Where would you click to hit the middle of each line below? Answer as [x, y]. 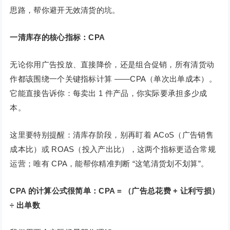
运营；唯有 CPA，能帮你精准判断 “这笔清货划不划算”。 [109, 164]
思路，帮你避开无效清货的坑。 [65, 10]
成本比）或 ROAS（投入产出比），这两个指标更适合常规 [113, 149]
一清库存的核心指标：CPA [57, 37]
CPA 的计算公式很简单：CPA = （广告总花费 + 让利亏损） [115, 191]
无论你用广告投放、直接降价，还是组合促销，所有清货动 [112, 65]
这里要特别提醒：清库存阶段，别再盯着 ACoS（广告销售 [112, 135]
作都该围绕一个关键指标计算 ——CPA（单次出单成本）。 [113, 79]
